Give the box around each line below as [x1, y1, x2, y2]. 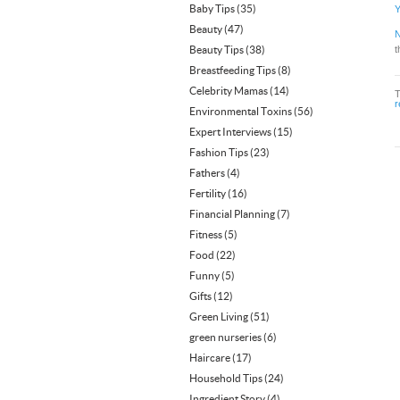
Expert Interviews [189, 126, 271, 137]
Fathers [189, 167, 225, 179]
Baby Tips [189, 3, 235, 14]
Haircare [189, 352, 230, 363]
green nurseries [189, 331, 262, 343]
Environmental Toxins [189, 105, 292, 117]
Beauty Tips [189, 44, 244, 55]
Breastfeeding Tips [189, 64, 276, 76]
